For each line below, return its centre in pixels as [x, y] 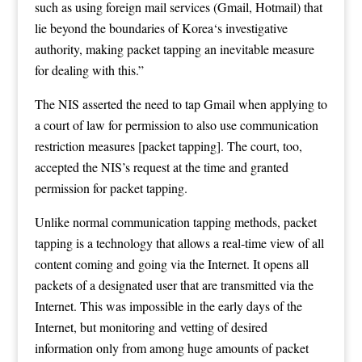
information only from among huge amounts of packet [171, 347]
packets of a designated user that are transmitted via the [174, 284]
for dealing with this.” [89, 69]
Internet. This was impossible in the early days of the [168, 305]
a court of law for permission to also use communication [176, 124]
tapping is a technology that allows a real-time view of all [179, 242]
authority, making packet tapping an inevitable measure [174, 48]
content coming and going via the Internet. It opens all [171, 263]
